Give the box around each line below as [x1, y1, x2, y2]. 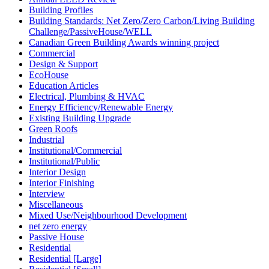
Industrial [29, 134, 64, 145]
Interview [29, 189, 65, 199]
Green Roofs [29, 124, 77, 134]
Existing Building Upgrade [29, 113, 131, 124]
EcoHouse [29, 70, 68, 80]
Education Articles [29, 80, 98, 91]
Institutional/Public [29, 156, 100, 167]
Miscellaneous [29, 199, 83, 210]
